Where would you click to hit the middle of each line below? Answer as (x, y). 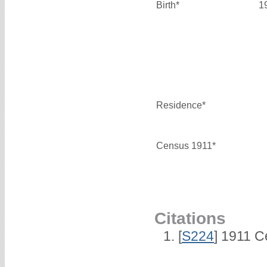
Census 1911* (186, 146)
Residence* (181, 105)
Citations (190, 218)
